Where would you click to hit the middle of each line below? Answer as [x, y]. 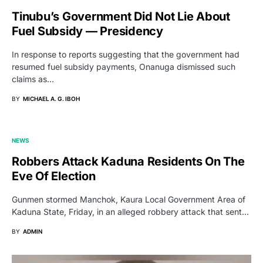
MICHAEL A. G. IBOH [51, 99]
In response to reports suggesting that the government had [126, 55]
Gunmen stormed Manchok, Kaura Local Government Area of [129, 200]
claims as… [33, 79]
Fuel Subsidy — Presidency [87, 31]
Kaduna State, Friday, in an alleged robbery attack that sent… [130, 212]
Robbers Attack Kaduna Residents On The [128, 162]
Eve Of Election [54, 176]
